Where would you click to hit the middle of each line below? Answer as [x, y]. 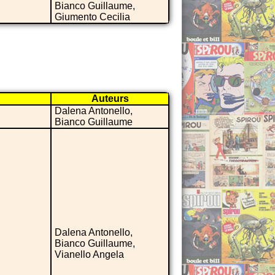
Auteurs [110, 98]
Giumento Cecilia [92, 17]
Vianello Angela [89, 254]
